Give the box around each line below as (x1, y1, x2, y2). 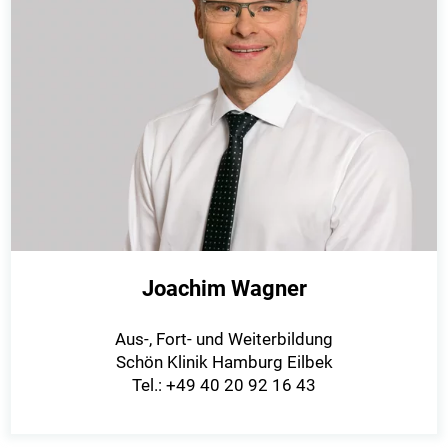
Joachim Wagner (141, 276, 307, 302)
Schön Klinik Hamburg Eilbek (115, 351, 333, 372)
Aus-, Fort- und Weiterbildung (115, 328, 333, 349)
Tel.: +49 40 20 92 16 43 (132, 374, 316, 395)
